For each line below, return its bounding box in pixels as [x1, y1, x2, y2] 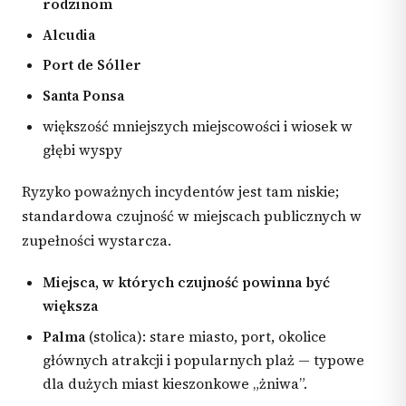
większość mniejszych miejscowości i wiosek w [43, 116, 353, 136]
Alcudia [43, 24, 96, 44]
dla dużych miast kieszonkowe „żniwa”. [43, 373, 308, 393]
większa [43, 295, 99, 315]
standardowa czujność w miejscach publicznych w [22, 207, 362, 227]
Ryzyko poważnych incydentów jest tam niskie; [22, 182, 339, 202]
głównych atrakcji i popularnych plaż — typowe [43, 350, 365, 370]
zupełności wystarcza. [22, 231, 171, 251]
